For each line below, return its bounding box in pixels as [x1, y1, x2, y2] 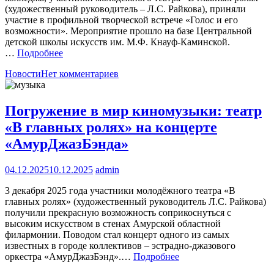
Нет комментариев [41, 68, 119, 80]
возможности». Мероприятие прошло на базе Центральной [5, 26, 252, 37]
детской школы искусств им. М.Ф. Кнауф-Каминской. [5, 37, 230, 48]
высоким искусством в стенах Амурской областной [5, 218, 221, 229]
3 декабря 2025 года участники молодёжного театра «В [5, 185, 235, 196]
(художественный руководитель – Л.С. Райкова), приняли [5, 4, 246, 15]
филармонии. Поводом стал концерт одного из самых [5, 229, 229, 240]
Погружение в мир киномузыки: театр [5, 103, 262, 119]
